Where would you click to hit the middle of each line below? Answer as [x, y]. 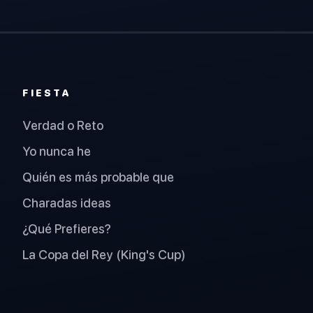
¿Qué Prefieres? [67, 228]
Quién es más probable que [98, 177]
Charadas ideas [67, 203]
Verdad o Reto [63, 125]
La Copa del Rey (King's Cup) [104, 254]
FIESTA [47, 93]
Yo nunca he [57, 151]
